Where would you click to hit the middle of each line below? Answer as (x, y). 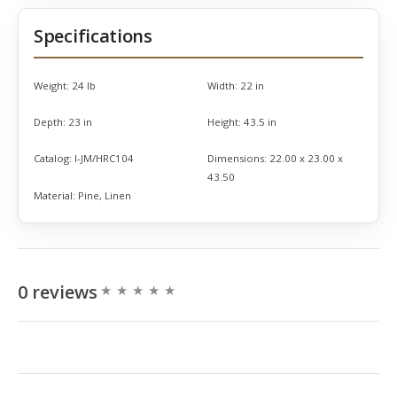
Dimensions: (237, 159)
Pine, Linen (105, 196)
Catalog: (53, 159)
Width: (222, 86)
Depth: (50, 122)
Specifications (93, 36)
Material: (54, 196)
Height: (224, 122)
